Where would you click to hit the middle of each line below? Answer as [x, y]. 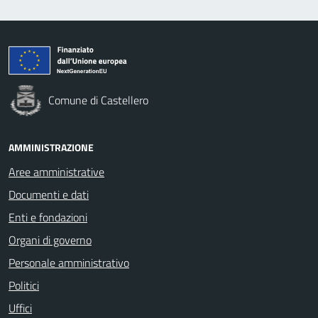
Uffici [20, 308]
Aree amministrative [56, 172]
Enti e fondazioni [48, 217]
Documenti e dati [49, 194]
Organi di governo [50, 240]
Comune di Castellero [98, 100]
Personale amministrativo [69, 263]
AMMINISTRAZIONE [51, 147]
